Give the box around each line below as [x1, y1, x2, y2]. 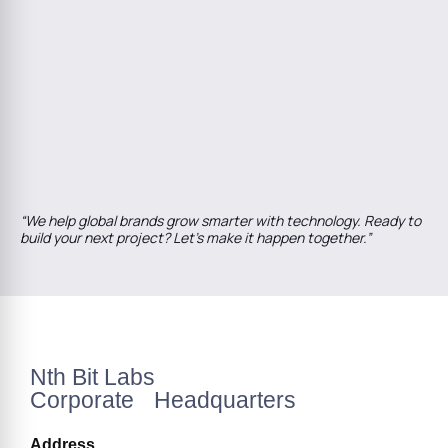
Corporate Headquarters [30, 386, 296, 413]
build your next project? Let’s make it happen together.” [20, 227, 371, 247]
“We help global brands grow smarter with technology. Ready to [20, 210, 421, 230]
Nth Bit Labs [30, 363, 169, 390]
